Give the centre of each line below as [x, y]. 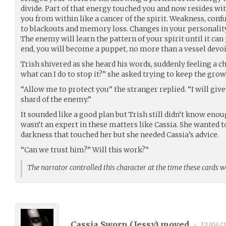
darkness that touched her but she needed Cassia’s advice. [120, 134]
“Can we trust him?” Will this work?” [85, 150]
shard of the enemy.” [56, 99]
